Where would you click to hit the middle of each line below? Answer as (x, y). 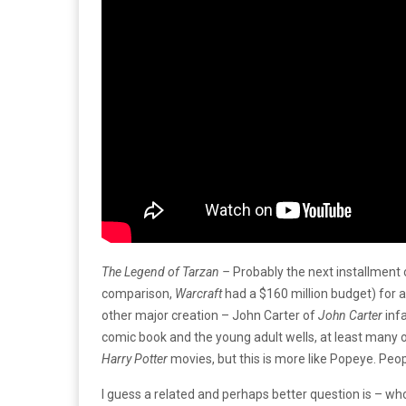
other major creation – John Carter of (210, 315)
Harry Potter (135, 358)
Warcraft (200, 293)
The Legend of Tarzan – (166, 271)
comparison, (138, 293)
